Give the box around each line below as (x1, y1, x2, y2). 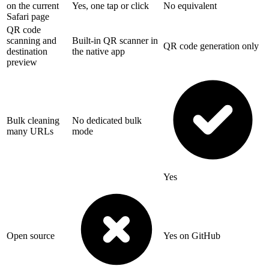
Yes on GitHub (163, 231, 220, 241)
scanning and (7, 35, 56, 46)
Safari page (7, 11, 49, 22)
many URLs (7, 126, 53, 137)
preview (7, 57, 37, 68)
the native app (72, 46, 125, 57)
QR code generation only (163, 41, 259, 52)
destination (7, 46, 47, 57)
